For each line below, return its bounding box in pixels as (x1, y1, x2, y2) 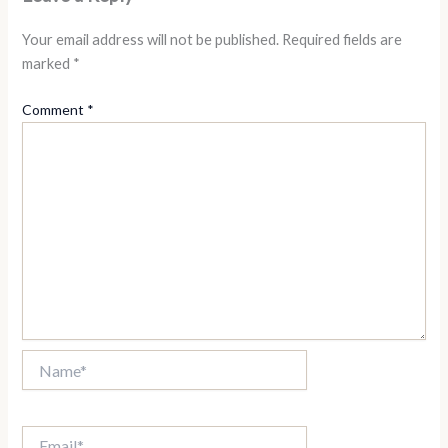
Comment (22, 101, 88, 119)
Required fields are (282, 31, 403, 49)
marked (22, 55, 74, 73)
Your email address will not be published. (22, 31, 280, 49)
